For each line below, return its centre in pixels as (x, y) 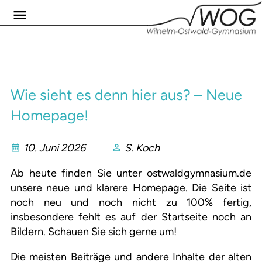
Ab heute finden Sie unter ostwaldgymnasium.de (131, 173)
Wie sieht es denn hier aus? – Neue (126, 95)
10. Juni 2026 (54, 148)
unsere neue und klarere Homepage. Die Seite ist (131, 188)
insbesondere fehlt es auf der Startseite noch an (131, 217)
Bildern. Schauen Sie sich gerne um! (94, 232)
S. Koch (142, 148)
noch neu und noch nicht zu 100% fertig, (131, 203)
